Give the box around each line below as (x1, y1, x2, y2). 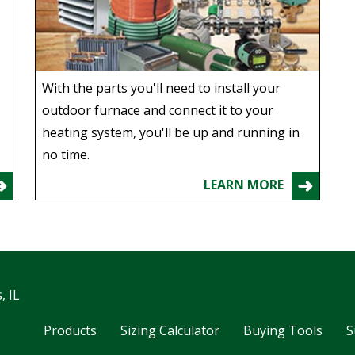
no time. (42, 145, 90, 163)
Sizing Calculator (120, 322, 220, 339)
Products (44, 322, 97, 339)
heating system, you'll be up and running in (42, 123, 300, 141)
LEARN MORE (203, 175, 284, 193)
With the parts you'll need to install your (42, 78, 281, 97)
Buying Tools (243, 322, 323, 339)
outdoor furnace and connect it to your (42, 101, 274, 119)
